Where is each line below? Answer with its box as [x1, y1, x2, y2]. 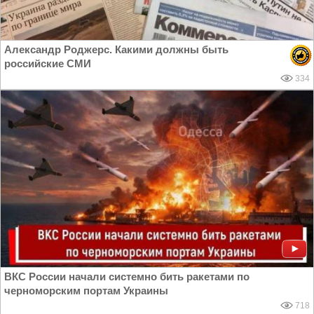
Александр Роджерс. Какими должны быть [4, 43, 228, 55]
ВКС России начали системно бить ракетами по [4, 270, 250, 282]
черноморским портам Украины [4, 284, 168, 296]
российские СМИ [4, 57, 91, 69]
